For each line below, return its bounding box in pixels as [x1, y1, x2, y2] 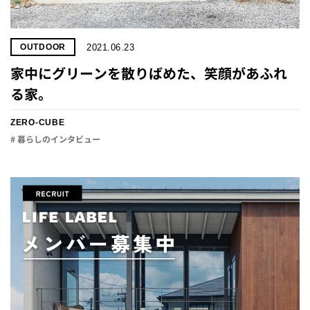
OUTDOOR [20, 42, 66, 52]
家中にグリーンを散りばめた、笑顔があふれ [10, 64, 287, 83]
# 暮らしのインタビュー [10, 134, 100, 145]
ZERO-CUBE [10, 118, 65, 127]
